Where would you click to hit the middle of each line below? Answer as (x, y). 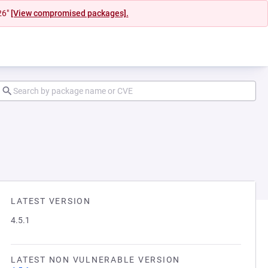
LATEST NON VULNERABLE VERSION (95, 260)
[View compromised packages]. (69, 13)
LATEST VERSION (51, 201)
